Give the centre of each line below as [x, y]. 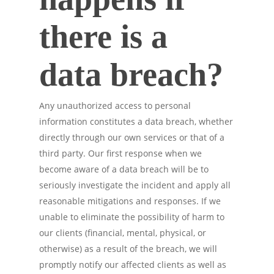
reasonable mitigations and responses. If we [130, 201]
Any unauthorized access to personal [115, 106]
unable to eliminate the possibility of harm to [132, 217]
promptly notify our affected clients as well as [133, 265]
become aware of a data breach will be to [124, 169]
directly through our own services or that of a [132, 137]
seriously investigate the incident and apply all [135, 185]
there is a [103, 37]
